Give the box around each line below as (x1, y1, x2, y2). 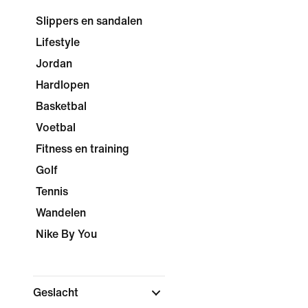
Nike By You (36, 228, 97, 240)
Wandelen (36, 207, 86, 219)
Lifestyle (36, 36, 80, 48)
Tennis (36, 186, 68, 197)
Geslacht (33, 287, 81, 298)
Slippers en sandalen (36, 15, 142, 27)
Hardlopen (36, 79, 89, 91)
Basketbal (36, 100, 87, 112)
